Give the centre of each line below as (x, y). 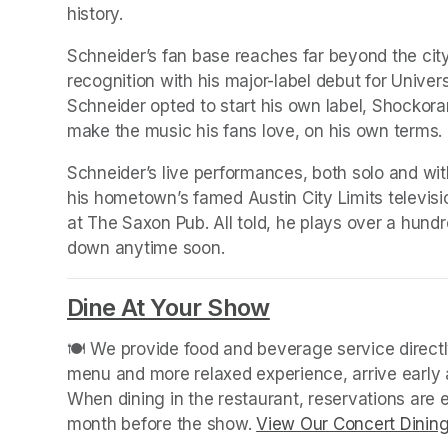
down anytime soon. (146, 247)
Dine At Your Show (168, 307)
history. (95, 13)
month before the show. (162, 423)
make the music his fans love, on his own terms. (255, 130)
